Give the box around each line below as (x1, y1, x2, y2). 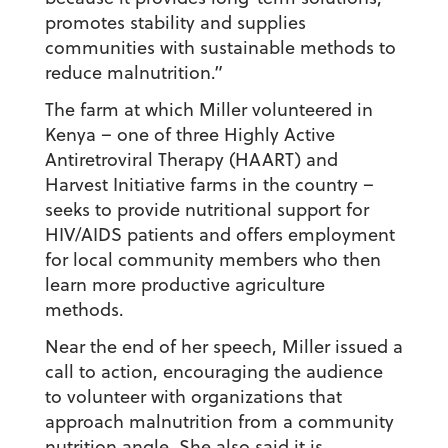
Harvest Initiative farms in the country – (44, 172, 374, 198)
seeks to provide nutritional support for (44, 197, 369, 223)
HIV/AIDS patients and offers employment (44, 222, 395, 248)
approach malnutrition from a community (44, 409, 394, 435)
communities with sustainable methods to (44, 35, 396, 61)
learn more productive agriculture (44, 272, 325, 298)
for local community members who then (44, 247, 381, 273)
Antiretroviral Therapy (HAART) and (44, 147, 338, 173)
